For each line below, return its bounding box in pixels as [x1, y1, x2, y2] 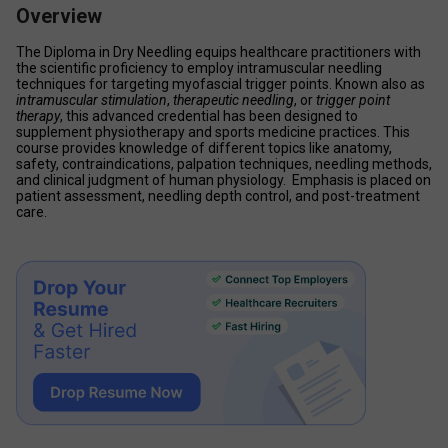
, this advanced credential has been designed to [60, 108, 358, 124]
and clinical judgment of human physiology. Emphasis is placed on [16, 172, 431, 188]
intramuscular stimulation [16, 92, 167, 108]
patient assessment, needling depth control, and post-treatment [16, 188, 420, 204]
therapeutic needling [173, 92, 294, 108]
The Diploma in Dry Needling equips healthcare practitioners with [16, 44, 421, 60]
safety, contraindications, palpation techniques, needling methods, [16, 156, 432, 172]
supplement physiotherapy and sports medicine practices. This [16, 124, 410, 140]
